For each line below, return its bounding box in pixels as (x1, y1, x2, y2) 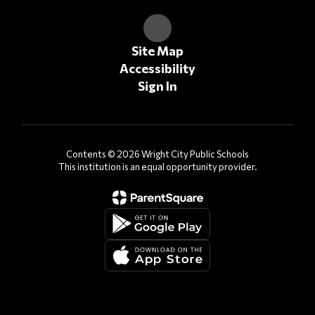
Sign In (138, 77, 177, 94)
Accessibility (120, 60, 195, 76)
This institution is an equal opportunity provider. (58, 160, 257, 172)
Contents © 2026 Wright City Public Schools (66, 148, 249, 160)
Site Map (131, 42, 184, 58)
